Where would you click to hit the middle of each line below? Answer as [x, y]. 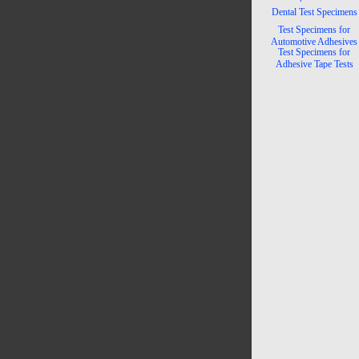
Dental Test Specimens [314, 12]
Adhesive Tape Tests [314, 64]
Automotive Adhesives [314, 42]
